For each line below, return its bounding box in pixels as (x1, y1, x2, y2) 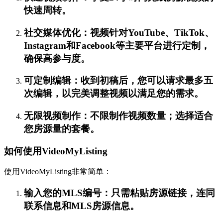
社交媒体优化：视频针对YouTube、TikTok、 (24, 27, 214, 38)
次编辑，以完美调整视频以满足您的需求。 (24, 88, 204, 99)
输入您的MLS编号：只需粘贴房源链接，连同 (24, 188, 215, 199)
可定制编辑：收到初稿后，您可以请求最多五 (24, 75, 213, 86)
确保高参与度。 (24, 53, 90, 64)
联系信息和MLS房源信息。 (24, 201, 139, 212)
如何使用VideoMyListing (4, 145, 108, 156)
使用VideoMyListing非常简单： (4, 167, 111, 176)
